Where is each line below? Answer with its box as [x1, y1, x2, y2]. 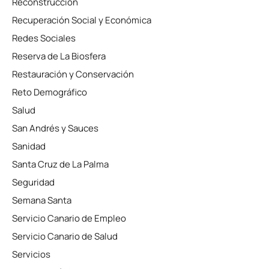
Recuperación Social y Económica [12, 14, 151, 26]
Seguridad [12, 176, 55, 189]
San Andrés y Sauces [12, 122, 98, 134]
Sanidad [12, 140, 46, 153]
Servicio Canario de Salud [12, 230, 118, 243]
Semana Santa [12, 194, 71, 207]
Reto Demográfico [12, 86, 87, 98]
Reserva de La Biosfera [12, 50, 106, 62]
